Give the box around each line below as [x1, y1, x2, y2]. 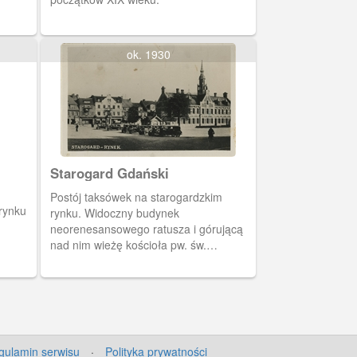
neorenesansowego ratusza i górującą [50, 221, 243, 237]
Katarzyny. [50, 253, 103, 269]
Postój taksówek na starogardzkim [50, 189, 222, 205]
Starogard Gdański [50, 163, 169, 182]
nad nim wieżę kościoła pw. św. [50, 237, 206, 253]
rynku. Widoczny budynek [50, 205, 179, 221]
